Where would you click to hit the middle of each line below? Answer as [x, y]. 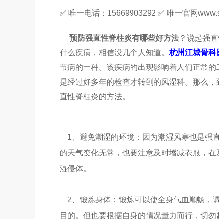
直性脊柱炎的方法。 [95, 97]
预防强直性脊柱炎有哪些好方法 [124, 38]
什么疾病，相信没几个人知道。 [114, 53]
